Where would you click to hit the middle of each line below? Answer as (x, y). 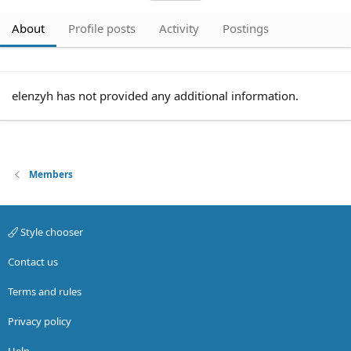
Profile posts (102, 28)
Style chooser (51, 232)
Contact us (33, 262)
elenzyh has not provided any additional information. (155, 96)
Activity (179, 28)
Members (51, 174)
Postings (246, 28)
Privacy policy (40, 321)
